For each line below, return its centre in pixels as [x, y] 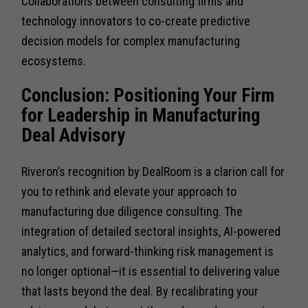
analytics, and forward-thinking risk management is [148, 251]
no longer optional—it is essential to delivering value [151, 271]
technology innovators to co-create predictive [136, 21]
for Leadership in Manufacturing [141, 116]
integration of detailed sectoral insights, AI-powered [151, 231]
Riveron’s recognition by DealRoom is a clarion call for [153, 171]
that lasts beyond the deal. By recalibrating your [140, 291]
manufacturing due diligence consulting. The [132, 211]
